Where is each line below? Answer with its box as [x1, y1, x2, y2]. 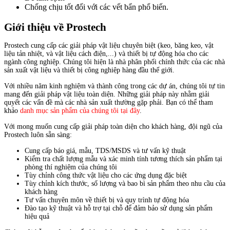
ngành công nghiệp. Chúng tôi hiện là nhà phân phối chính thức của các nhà [4, 57, 225, 66]
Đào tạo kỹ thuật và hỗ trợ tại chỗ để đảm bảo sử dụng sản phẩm [25, 204, 213, 212]
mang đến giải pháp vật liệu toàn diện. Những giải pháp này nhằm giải [4, 90, 209, 98]
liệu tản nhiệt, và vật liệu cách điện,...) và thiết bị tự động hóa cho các [4, 49, 208, 57]
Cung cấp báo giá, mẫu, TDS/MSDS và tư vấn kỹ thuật [25, 146, 186, 155]
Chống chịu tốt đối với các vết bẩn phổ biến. [25, 3, 168, 12]
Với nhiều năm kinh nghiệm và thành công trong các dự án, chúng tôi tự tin [4, 82, 225, 90]
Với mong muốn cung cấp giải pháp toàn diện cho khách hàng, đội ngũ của [4, 122, 222, 130]
